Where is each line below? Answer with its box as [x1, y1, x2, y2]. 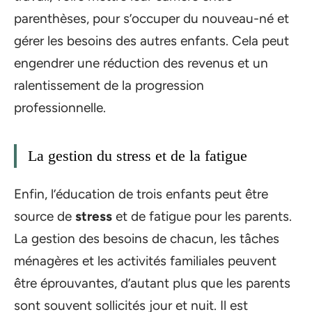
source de [14, 208, 75, 225]
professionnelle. [14, 99, 106, 116]
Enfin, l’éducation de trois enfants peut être [14, 186, 268, 203]
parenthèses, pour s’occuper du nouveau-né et [14, 10, 289, 26]
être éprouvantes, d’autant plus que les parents [14, 275, 290, 292]
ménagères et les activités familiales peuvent [14, 253, 276, 270]
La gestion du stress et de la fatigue [28, 146, 247, 164]
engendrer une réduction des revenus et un [14, 54, 268, 71]
